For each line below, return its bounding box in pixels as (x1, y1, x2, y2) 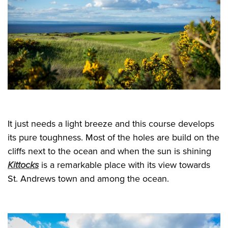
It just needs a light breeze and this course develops (8, 118, 214, 129)
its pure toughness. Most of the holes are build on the (8, 131, 219, 143)
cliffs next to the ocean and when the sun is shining (8, 145, 211, 157)
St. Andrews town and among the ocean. (8, 173, 169, 184)
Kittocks (8, 159, 39, 170)
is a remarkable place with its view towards (39, 159, 210, 170)
